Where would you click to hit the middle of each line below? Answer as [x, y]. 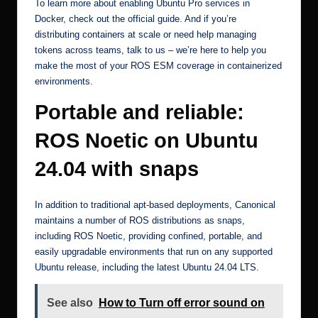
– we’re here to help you [216, 50]
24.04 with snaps [117, 169]
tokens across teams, [81, 50]
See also [70, 303]
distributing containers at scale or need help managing [146, 35]
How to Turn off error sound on [181, 303]
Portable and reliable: [139, 113]
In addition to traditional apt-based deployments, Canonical [155, 205]
